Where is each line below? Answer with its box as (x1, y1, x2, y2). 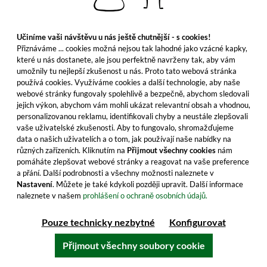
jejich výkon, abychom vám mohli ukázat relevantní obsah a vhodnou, (17, 100, 250, 110)
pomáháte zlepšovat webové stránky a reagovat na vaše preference (17, 157, 249, 166)
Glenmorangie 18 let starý (33, 208, 156, 221)
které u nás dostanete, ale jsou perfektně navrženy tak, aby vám (17, 55, 235, 64)
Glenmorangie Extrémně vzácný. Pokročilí (33, 241, 204, 253)
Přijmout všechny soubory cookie (62, 240, 205, 251)
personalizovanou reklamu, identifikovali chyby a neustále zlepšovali (17, 111, 248, 121)
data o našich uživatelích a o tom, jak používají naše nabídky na (17, 134, 231, 144)
